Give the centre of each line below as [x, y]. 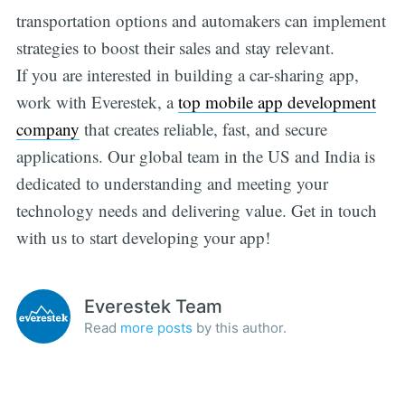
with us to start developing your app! [143, 238]
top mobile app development [277, 102]
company [47, 129]
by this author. [239, 327]
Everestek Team [153, 306]
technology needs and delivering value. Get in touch [196, 211]
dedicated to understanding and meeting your [172, 184]
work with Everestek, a [97, 102]
